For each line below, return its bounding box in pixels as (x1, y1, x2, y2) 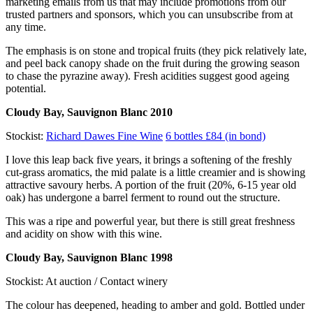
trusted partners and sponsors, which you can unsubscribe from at (6, 8, 293, 21)
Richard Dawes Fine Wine (46, 130, 163, 143)
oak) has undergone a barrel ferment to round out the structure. (6, 191, 280, 204)
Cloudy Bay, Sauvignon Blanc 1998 (6, 252, 173, 264)
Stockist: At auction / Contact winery (6, 275, 168, 288)
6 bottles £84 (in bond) (166, 130, 265, 143)
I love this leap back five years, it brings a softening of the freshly (6, 154, 292, 166)
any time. (6, 21, 46, 34)
